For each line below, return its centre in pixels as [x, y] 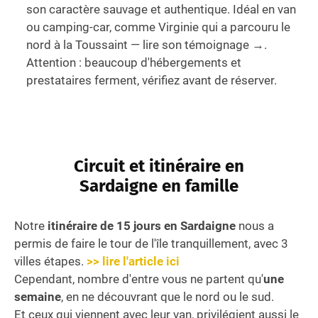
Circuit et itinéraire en [159, 166]
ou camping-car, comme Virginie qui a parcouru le [158, 27]
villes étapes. [50, 262]
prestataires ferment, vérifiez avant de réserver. [152, 81]
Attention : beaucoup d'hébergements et [134, 63]
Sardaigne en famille [159, 186]
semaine [38, 297]
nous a [255, 226]
